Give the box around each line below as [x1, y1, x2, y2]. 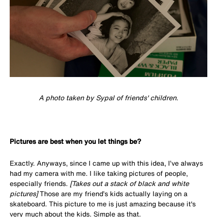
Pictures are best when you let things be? [10, 136, 141, 146]
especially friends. [10, 178, 70, 188]
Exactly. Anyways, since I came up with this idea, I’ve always [10, 157, 203, 168]
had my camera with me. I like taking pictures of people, [10, 168, 188, 178]
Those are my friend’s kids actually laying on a [40, 188, 187, 199]
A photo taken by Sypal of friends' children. [39, 92, 178, 103]
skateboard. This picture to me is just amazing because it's [10, 198, 196, 209]
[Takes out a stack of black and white [70, 178, 189, 188]
